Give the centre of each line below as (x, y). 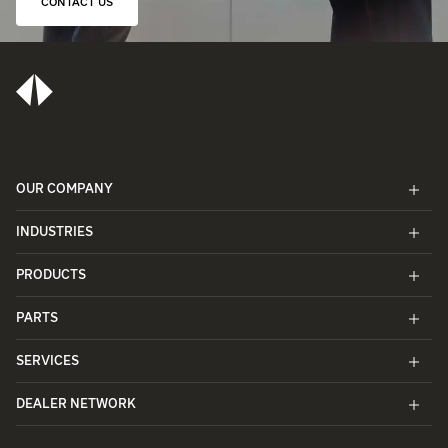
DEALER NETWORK (76, 405)
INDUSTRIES (54, 233)
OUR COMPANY (64, 190)
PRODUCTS (51, 276)
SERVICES (47, 362)
